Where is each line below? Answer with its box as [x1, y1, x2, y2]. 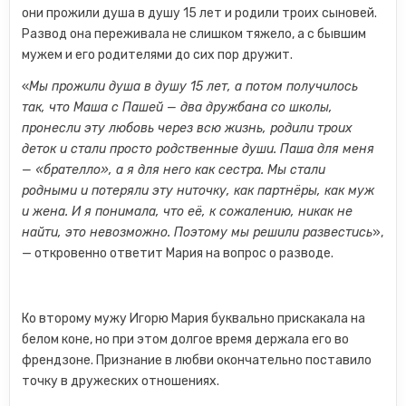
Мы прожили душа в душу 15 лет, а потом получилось [29, 79, 359, 94]
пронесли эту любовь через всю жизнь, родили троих [22, 121, 353, 136]
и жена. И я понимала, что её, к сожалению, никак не [22, 204, 353, 219]
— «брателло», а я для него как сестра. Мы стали [22, 162, 326, 178]
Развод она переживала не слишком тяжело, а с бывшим [22, 26, 367, 42]
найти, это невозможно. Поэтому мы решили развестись [22, 225, 373, 240]
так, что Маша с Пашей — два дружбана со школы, [22, 100, 333, 115]
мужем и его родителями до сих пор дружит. [22, 47, 294, 63]
